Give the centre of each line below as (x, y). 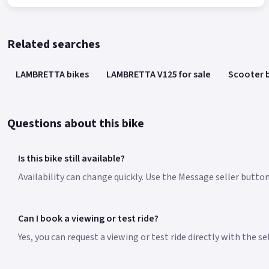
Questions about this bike (76, 123)
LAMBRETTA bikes (53, 74)
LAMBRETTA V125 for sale (159, 74)
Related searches (54, 45)
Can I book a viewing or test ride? (88, 219)
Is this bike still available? (71, 158)
